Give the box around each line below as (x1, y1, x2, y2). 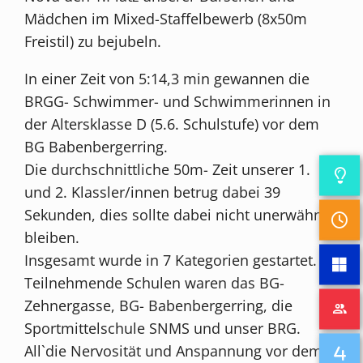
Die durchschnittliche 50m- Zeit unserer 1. (24, 159, 311, 179)
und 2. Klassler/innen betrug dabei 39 (24, 181, 281, 202)
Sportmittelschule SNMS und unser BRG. (24, 318, 301, 338)
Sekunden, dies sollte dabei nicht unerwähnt (24, 204, 328, 224)
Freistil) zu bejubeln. (24, 31, 162, 51)
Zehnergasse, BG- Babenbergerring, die (24, 295, 293, 315)
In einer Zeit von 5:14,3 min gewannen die (24, 68, 310, 88)
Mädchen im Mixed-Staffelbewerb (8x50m (24, 8, 308, 28)
